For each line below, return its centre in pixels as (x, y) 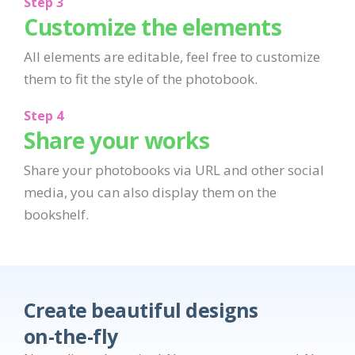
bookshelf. (56, 215)
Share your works (116, 141)
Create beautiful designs (141, 311)
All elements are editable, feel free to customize (172, 57)
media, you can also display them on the (150, 193)
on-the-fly (71, 337)
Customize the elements (153, 27)
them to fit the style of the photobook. (141, 79)
